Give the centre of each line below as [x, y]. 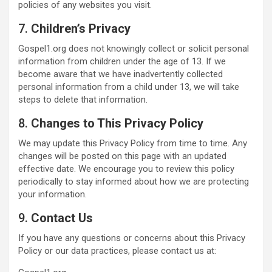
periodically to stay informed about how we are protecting [134, 182]
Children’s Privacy [81, 29]
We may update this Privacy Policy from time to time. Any [133, 143]
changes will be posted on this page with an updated [122, 156]
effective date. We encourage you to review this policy [126, 169]
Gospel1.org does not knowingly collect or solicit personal [134, 49]
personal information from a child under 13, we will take [129, 87]
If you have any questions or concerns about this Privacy [132, 238]
